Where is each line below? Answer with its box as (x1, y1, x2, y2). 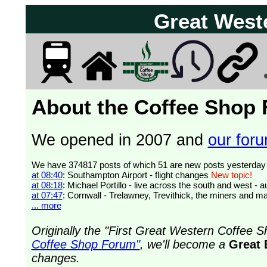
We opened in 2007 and (31, 131, 208, 149)
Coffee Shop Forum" (31, 237, 140, 251)
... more (31, 200, 61, 210)
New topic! (210, 169, 252, 180)
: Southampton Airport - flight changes (62, 169, 211, 180)
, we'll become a (139, 237, 225, 251)
